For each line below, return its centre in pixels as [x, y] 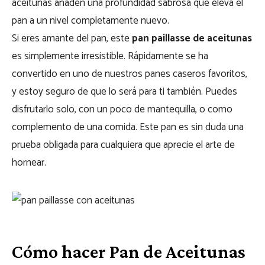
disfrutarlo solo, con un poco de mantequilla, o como [122, 109]
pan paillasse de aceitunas [192, 38]
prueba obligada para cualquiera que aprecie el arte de [123, 145]
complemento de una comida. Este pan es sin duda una [128, 127]
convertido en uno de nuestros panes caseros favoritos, [130, 74]
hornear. [29, 163]
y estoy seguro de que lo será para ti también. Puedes [125, 92]
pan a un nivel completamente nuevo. [91, 21]
